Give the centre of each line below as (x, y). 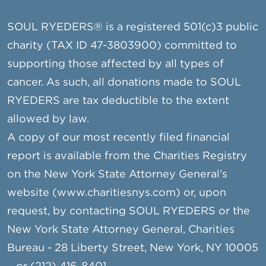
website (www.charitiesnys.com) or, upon (117, 193)
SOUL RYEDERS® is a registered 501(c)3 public (133, 28)
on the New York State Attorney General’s (118, 175)
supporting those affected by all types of (116, 64)
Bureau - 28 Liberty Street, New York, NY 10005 (133, 248)
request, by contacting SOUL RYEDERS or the (129, 212)
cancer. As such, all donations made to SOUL (124, 83)
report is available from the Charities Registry (127, 156)
